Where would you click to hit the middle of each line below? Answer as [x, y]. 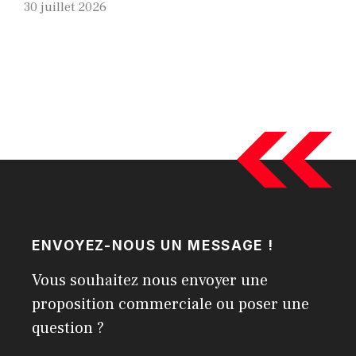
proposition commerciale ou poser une [170, 304]
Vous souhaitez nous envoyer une [150, 280]
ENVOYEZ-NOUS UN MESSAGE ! [153, 245]
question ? [68, 328]
